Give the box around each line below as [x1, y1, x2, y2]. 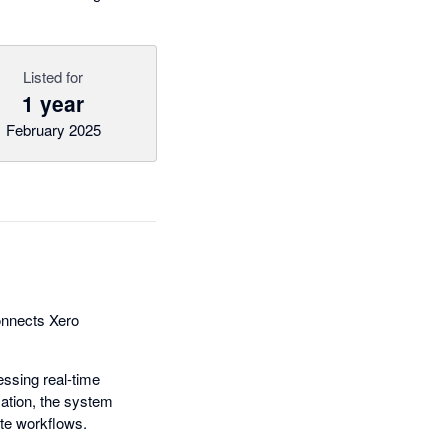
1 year [22, 88, 85, 118]
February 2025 [5, 119, 101, 140]
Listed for [23, 66, 84, 87]
